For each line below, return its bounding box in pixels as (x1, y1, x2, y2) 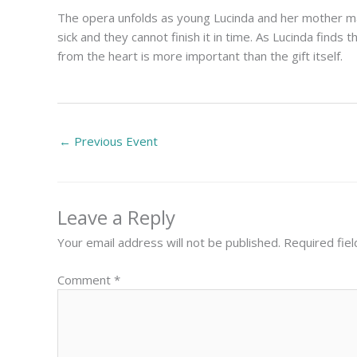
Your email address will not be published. (57, 234, 280, 251)
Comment (57, 271, 114, 288)
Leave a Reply (57, 204, 175, 231)
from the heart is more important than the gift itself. (57, 48, 343, 64)
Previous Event (71, 132, 158, 149)
